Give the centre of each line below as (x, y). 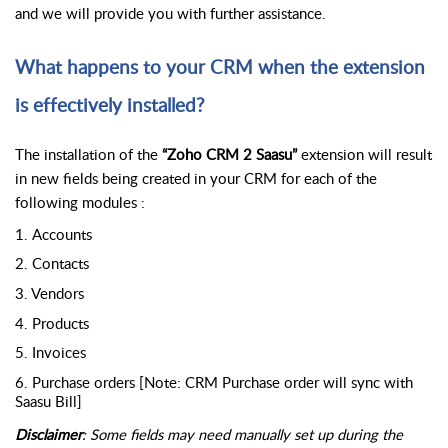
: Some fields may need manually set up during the (242, 433)
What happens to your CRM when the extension (220, 67)
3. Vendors (49, 293)
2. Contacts (52, 263)
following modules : (82, 202)
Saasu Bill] (48, 401)
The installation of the (88, 154)
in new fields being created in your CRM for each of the (196, 178)
